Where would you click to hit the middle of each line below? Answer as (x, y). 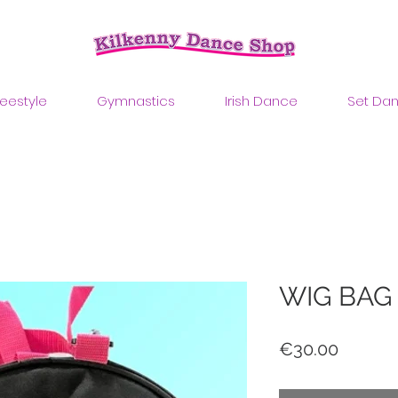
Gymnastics (136, 101)
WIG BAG (335, 297)
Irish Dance (261, 101)
